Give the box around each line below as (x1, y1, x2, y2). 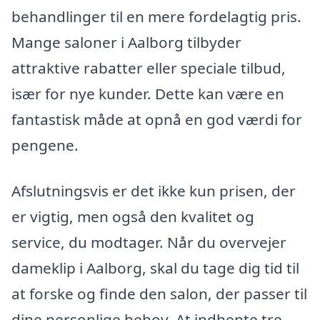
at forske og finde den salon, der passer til (11, 284, 307, 304)
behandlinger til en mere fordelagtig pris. (11, 6, 301, 27)
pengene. (11, 135, 79, 156)
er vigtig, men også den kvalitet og (11, 206, 254, 227)
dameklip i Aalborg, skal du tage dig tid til (11, 258, 299, 279)
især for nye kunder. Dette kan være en (11, 84, 284, 104)
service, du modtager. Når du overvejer (11, 232, 286, 253)
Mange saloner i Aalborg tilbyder (11, 32, 241, 53)
